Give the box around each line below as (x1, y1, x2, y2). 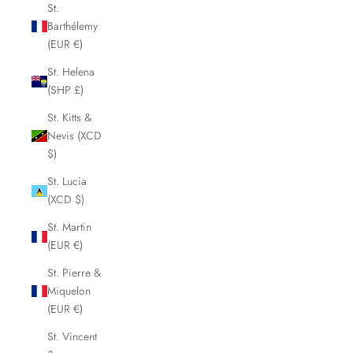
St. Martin (47, 219, 91, 236)
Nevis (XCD (47, 128, 102, 144)
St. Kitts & (47, 110, 91, 126)
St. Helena (47, 64, 95, 80)
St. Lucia (47, 173, 87, 190)
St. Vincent (47, 329, 97, 345)
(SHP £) (47, 82, 84, 98)
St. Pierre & (47, 265, 101, 281)
